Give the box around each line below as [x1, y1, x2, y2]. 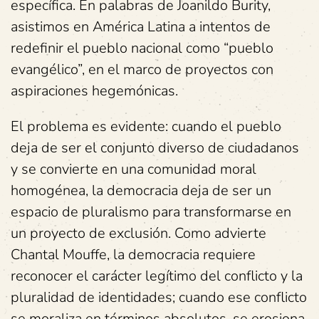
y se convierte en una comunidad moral [11, 159, 256, 179]
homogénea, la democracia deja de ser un [11, 181, 271, 200]
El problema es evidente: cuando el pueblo [11, 117, 281, 136]
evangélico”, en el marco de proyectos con [11, 60, 273, 79]
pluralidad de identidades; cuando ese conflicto [11, 288, 307, 307]
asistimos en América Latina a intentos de [11, 17, 271, 36]
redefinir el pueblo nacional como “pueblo [11, 38, 273, 58]
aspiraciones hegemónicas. [11, 81, 178, 100]
